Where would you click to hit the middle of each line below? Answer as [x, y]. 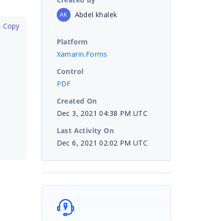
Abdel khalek [96, 14]
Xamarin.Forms [82, 54]
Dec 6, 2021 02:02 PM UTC [102, 143]
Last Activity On [85, 130]
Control [70, 71]
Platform [72, 41]
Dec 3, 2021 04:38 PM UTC [102, 113]
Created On [77, 101]
